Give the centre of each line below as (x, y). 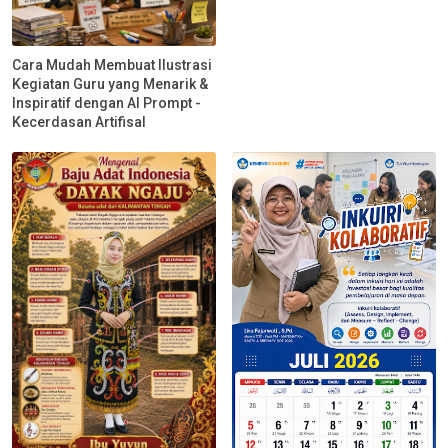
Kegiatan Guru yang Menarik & (110, 84)
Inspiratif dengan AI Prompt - (106, 103)
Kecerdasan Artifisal (79, 122)
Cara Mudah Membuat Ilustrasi (112, 65)
